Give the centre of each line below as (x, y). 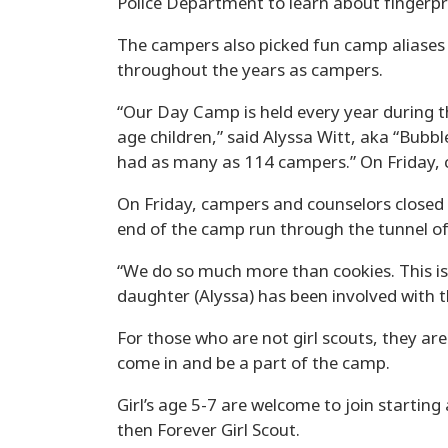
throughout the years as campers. (250, 69)
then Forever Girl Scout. (208, 429)
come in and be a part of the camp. (253, 362)
